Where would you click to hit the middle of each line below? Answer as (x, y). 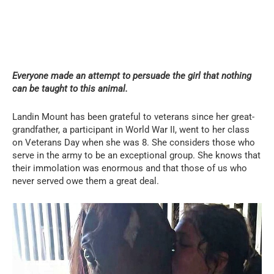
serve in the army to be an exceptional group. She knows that (136, 155)
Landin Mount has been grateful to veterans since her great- (133, 117)
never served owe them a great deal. (86, 181)
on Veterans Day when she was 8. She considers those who (134, 142)
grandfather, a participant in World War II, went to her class (131, 129)
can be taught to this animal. (70, 88)
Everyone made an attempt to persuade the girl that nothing (132, 76)
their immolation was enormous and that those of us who (130, 168)
